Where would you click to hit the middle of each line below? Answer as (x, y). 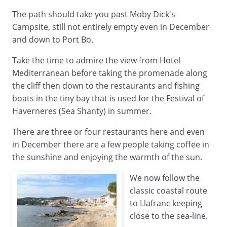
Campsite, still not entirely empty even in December (111, 27)
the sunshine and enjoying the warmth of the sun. (107, 157)
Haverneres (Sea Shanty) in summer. (82, 111)
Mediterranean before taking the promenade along (110, 73)
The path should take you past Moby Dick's (94, 14)
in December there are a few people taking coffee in (111, 145)
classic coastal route (168, 191)
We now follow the (165, 178)
